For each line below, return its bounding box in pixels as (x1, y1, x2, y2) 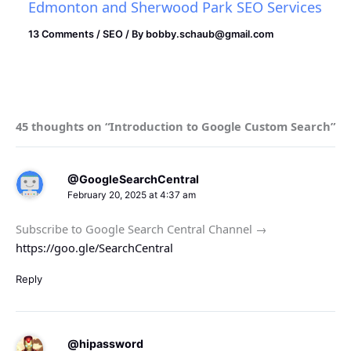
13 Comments (28, 27, 95, 40)
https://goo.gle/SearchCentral (16, 239, 173, 255)
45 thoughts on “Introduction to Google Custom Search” (16, 118, 335, 134)
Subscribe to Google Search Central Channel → (16, 220, 267, 237)
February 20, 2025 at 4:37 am (67, 190, 196, 201)
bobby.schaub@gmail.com (146, 27, 274, 40)
